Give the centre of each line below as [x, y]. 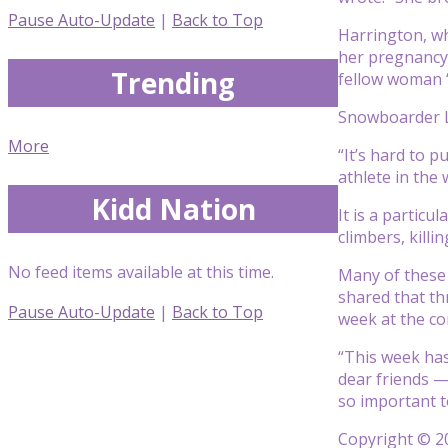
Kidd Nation [173, 208]
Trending [173, 82]
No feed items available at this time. [141, 271]
